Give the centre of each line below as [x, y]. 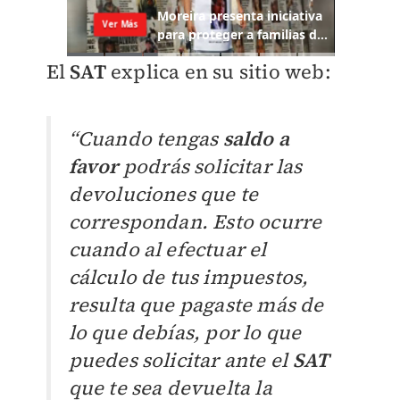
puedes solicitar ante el [180, 360]
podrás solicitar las [210, 167]
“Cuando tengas [146, 139]
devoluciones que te [163, 194]
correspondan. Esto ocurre [195, 222]
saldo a [256, 139]
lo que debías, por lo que [185, 333]
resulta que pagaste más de [196, 305]
